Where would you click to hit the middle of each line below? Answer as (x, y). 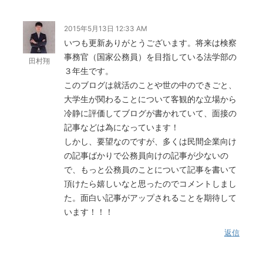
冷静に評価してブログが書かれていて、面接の (150, 113)
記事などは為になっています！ (122, 127)
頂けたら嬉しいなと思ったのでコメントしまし (150, 184)
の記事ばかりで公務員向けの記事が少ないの (146, 156)
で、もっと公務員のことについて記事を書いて (150, 170)
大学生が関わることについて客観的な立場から (150, 99)
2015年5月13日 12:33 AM (106, 29)
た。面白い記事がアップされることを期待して (150, 198)
